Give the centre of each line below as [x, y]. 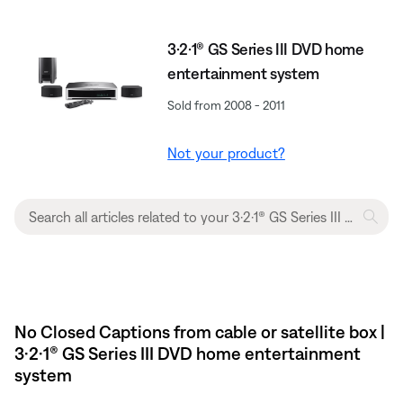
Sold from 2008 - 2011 [227, 105]
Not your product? [226, 152]
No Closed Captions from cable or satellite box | [200, 331]
